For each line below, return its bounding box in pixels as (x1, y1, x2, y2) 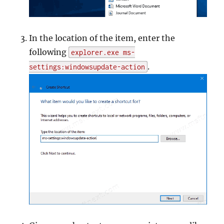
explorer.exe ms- (71, 47, 135, 56)
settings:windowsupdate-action (29, 62, 145, 71)
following (29, 46, 69, 57)
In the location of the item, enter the (29, 32, 175, 43)
